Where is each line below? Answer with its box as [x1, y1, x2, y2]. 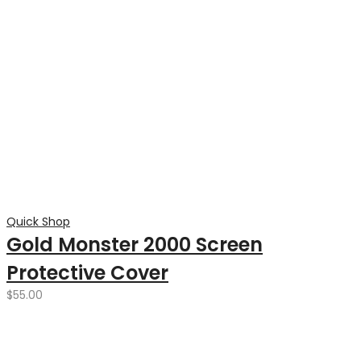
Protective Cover [6, 259, 168, 286]
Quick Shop [6, 214, 70, 230]
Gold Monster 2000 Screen [6, 231, 263, 258]
